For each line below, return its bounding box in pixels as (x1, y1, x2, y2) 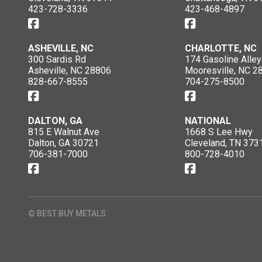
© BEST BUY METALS (28, 208, 106, 218)
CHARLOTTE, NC (184, 42, 257, 54)
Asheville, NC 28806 (28, 64, 111, 76)
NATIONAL (184, 115, 231, 126)
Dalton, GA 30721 (28, 137, 99, 149)
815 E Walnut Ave (28, 126, 99, 137)
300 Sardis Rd (28, 53, 86, 65)
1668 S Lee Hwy (184, 126, 253, 137)
